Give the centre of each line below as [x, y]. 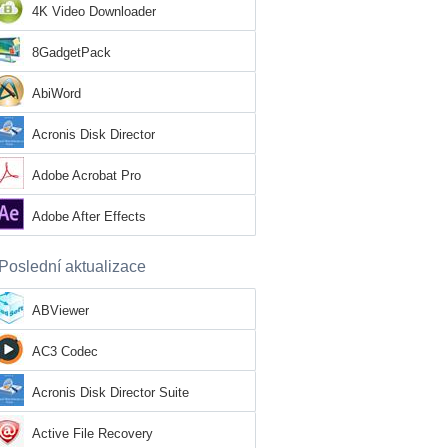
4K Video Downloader [94, 11]
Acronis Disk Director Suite [110, 392]
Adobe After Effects [89, 216]
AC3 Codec [65, 351]
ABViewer [60, 310]
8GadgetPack [71, 52]
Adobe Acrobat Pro [86, 175]
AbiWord [56, 93]
